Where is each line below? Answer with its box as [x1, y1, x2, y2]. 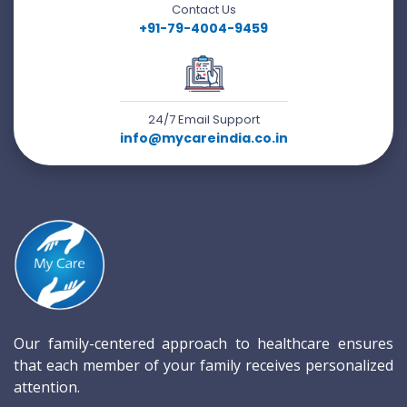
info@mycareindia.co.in [119, 129, 288, 148]
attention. [14, 377, 80, 398]
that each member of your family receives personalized [14, 355, 393, 376]
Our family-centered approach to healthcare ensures [14, 333, 393, 354]
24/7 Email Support [147, 111, 260, 129]
